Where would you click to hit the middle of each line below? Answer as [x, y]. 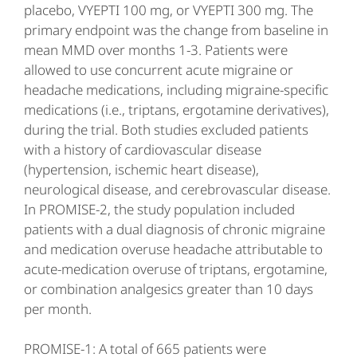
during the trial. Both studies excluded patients [166, 129]
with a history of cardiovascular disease [143, 149]
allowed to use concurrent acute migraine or [159, 70]
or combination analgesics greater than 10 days [169, 289]
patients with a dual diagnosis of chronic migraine [175, 229]
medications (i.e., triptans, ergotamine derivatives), [177, 110]
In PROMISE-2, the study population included [159, 209]
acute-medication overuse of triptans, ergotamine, [176, 269]
